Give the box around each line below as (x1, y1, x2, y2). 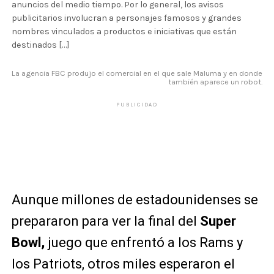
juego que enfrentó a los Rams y (44, 235, 243, 250)
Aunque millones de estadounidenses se (11, 192, 258, 207)
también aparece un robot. (168, 77, 263, 86)
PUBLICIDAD (116, 102, 158, 108)
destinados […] (11, 40, 69, 50)
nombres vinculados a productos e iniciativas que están (11, 26, 237, 37)
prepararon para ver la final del (11, 213, 200, 229)
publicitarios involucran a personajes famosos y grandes (11, 13, 242, 23)
